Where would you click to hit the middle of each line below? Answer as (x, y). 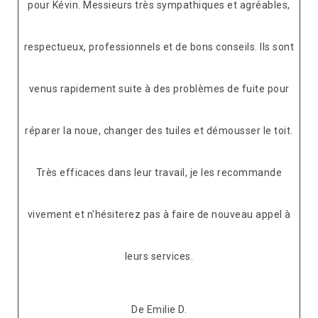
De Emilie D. (159, 310)
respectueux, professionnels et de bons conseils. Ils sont (159, 47)
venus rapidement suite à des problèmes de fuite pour (159, 89)
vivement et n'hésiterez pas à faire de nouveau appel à (159, 215)
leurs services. (159, 257)
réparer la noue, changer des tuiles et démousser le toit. (159, 131)
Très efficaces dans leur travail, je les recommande (159, 173)
